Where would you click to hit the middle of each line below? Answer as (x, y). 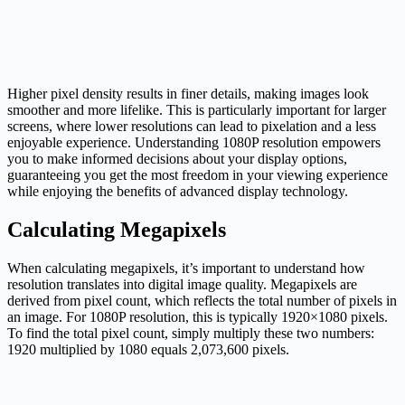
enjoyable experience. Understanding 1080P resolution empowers (194, 143)
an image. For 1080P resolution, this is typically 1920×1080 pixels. (198, 316)
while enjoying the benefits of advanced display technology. (178, 192)
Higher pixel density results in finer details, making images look (188, 94)
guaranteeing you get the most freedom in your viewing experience (198, 175)
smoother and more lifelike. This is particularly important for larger (197, 110)
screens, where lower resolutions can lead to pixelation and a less (192, 127)
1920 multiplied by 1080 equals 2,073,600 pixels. (148, 349)
